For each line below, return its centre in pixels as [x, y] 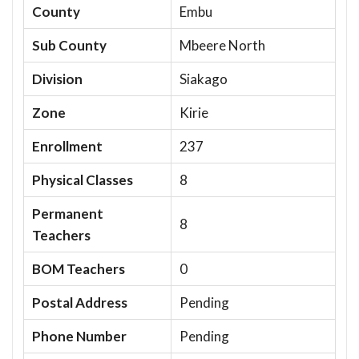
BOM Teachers [79, 268]
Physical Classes [83, 179]
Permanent [68, 213]
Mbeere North [222, 45]
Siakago [204, 79]
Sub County [69, 45]
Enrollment [67, 146]
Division [57, 79]
